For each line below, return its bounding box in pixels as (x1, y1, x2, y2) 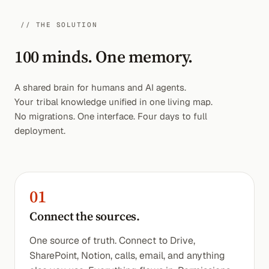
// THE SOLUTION (20, 20, 98, 29)
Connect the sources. (29, 208, 140, 225)
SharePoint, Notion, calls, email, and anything (29, 249, 225, 262)
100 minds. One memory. (14, 45, 193, 68)
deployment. (14, 125, 65, 136)
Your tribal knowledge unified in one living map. (14, 96, 213, 107)
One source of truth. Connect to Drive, (29, 234, 195, 247)
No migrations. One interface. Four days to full (14, 110, 207, 122)
